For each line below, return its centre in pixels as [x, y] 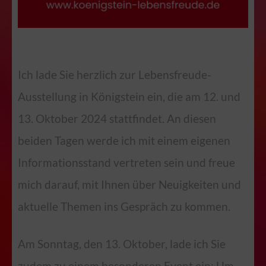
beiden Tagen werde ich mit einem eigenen [124, 140]
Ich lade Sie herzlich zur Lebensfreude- [115, 74]
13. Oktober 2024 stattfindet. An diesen [117, 118]
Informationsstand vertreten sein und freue [126, 162]
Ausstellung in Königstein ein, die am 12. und [129, 96]
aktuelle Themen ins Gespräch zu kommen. [124, 206]
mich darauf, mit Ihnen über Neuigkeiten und [129, 184]
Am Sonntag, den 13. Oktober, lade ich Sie [122, 243]
